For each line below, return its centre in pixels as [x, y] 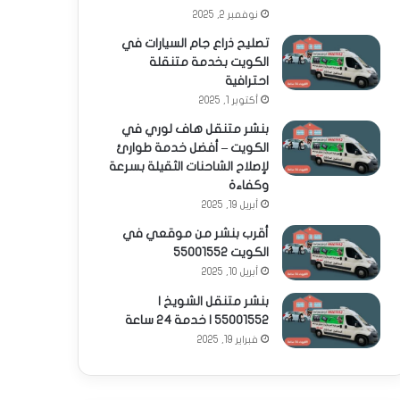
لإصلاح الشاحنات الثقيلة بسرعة [189, 166]
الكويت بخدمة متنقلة [209, 62]
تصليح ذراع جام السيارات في [195, 43]
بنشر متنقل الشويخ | [213, 301]
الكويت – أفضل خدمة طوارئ [192, 147]
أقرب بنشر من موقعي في [196, 233]
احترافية [247, 80]
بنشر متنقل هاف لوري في [195, 129]
